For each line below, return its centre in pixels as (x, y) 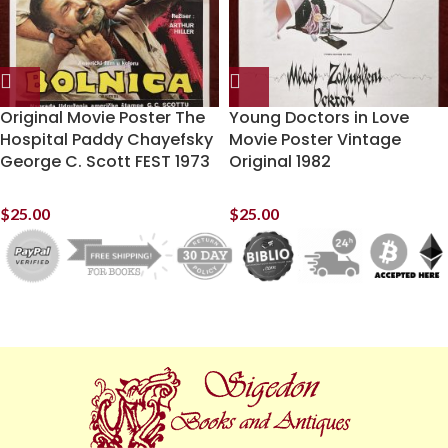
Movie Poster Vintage (315, 139)
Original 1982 (280, 161)
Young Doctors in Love (319, 117)
